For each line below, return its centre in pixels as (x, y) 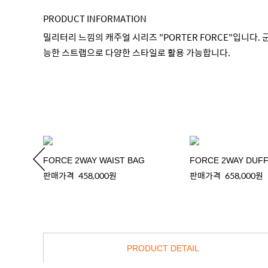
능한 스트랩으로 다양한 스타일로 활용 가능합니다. (137, 52)
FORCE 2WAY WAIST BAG (94, 160)
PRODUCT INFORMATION (95, 18)
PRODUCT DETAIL (163, 248)
